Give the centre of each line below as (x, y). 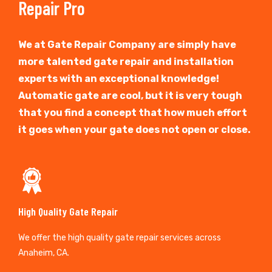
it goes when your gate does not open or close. (134, 129)
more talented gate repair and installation (126, 61)
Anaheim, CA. (44, 253)
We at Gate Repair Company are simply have (127, 44)
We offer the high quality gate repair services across (120, 237)
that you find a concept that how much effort (133, 112)
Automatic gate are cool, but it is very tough (130, 95)
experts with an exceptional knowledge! (119, 78)
